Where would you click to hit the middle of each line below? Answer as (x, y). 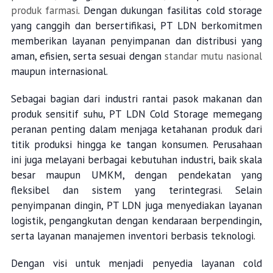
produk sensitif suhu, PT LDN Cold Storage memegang (136, 114)
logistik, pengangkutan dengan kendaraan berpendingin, (136, 221)
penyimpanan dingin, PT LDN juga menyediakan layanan (136, 206)
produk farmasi (44, 11)
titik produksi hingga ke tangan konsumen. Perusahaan (136, 145)
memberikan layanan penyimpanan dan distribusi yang (136, 41)
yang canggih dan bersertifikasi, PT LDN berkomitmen (136, 26)
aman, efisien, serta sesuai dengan (87, 56)
